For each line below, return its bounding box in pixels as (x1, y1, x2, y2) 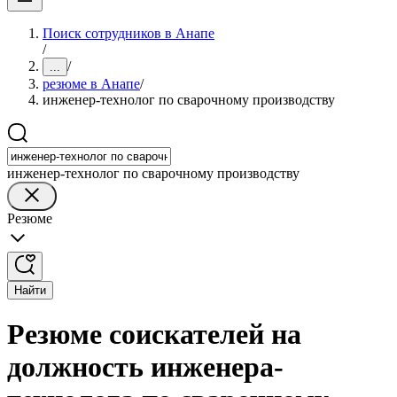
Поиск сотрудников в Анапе (43, 26, 214, 41)
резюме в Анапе (43, 76, 140, 91)
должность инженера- (7, 351, 284, 384)
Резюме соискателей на (7, 318, 301, 351)
